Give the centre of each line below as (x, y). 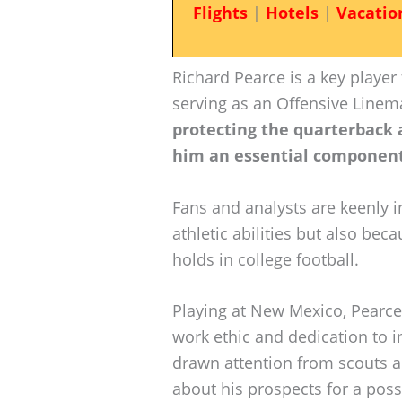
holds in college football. (266, 259)
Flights (220, 13)
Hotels (292, 13)
